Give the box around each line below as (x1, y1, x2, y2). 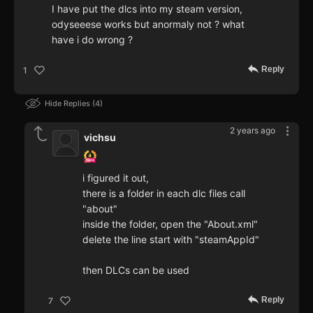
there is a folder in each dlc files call (82, 187, 245, 200)
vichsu (84, 131, 116, 144)
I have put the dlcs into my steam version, (52, 3, 242, 15)
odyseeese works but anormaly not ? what (52, 18, 245, 31)
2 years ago (230, 125, 275, 136)
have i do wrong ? (52, 34, 133, 46)
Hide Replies (45, 99, 92, 109)
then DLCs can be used (82, 264, 189, 277)
